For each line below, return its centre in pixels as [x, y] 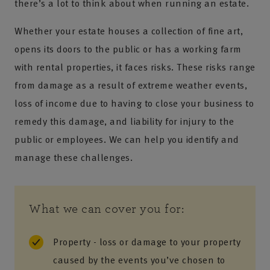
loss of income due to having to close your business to [134, 103]
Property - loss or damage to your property [147, 242]
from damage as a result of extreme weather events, [131, 85]
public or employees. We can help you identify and [127, 139]
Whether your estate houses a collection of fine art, [129, 31]
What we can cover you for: [106, 209]
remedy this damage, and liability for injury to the [124, 121]
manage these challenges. [74, 157]
